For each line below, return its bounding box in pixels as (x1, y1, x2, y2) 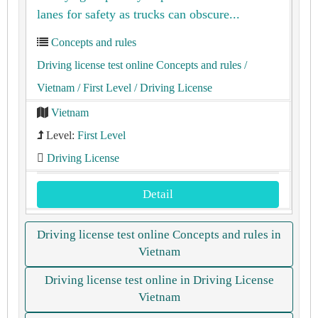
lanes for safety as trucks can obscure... (37, 7, 240, 21)
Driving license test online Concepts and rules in (37, 228, 281, 241)
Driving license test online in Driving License (44, 273, 274, 287)
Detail (143, 187, 173, 201)
